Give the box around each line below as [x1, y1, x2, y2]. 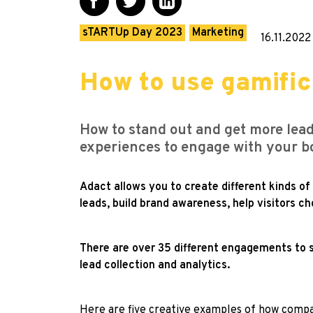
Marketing [192, 25, 244, 40]
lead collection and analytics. [80, 258, 230, 272]
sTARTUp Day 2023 [82, 25, 182, 40]
